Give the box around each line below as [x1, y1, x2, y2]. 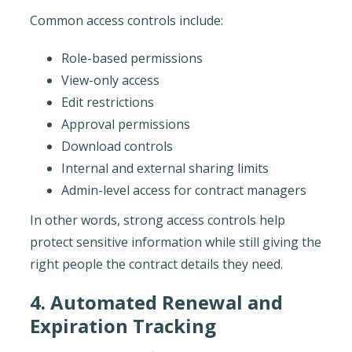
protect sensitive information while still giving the [29, 233, 321, 251]
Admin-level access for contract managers [60, 181, 306, 199]
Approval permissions [60, 115, 190, 133]
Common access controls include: [29, 11, 223, 29]
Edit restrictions [60, 93, 154, 111]
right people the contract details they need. [29, 255, 283, 273]
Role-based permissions [60, 49, 203, 67]
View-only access [60, 71, 159, 89]
